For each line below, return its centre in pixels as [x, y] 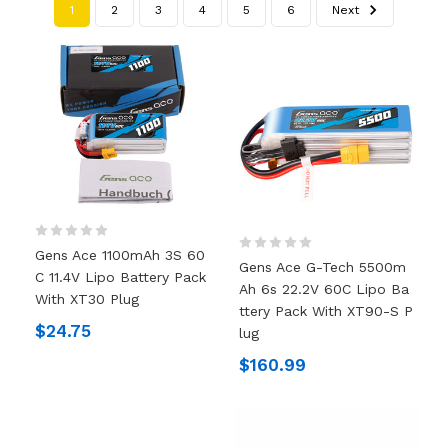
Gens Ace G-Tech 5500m [322, 266]
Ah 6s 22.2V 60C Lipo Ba [324, 288]
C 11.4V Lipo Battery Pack [120, 277]
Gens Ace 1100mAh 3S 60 [119, 255]
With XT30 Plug [86, 299]
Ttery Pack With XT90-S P [326, 310]
